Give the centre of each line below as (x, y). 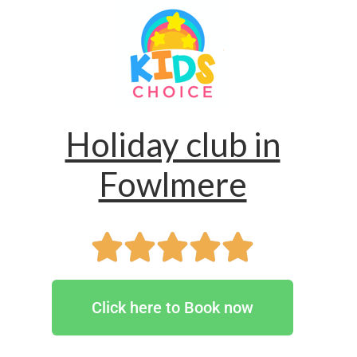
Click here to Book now (173, 308)
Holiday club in (173, 144)
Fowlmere (173, 184)
